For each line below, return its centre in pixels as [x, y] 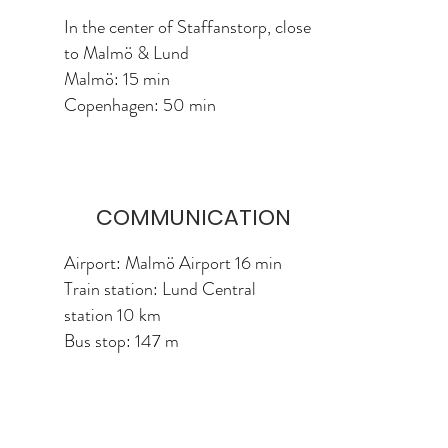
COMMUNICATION [193, 217]
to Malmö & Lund [126, 53]
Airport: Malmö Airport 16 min [173, 263]
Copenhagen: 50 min [140, 105]
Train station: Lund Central [160, 289]
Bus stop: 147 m [121, 341]
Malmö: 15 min [117, 79]
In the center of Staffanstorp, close [187, 27]
